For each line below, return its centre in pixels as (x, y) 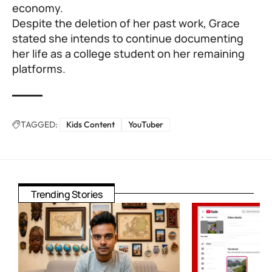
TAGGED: (39, 125)
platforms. (39, 69)
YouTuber (146, 125)
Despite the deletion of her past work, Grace (126, 23)
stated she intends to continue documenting (128, 39)
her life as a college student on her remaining (128, 54)
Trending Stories (66, 195)
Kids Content (90, 125)
